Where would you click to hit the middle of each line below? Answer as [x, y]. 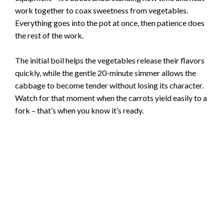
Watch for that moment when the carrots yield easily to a [111, 98]
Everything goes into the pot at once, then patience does [110, 22]
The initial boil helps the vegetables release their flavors [110, 60]
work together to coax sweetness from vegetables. [101, 10]
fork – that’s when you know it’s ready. [79, 110]
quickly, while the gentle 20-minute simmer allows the [105, 73]
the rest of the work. [49, 35]
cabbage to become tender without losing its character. [109, 85]
